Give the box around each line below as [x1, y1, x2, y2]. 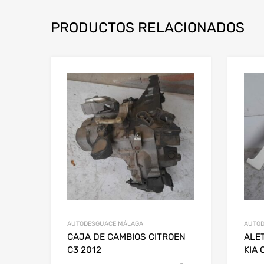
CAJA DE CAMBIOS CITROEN [67, 232, 186, 243]
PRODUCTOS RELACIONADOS [51, 19, 245, 37]
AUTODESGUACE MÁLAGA [67, 220, 143, 228]
